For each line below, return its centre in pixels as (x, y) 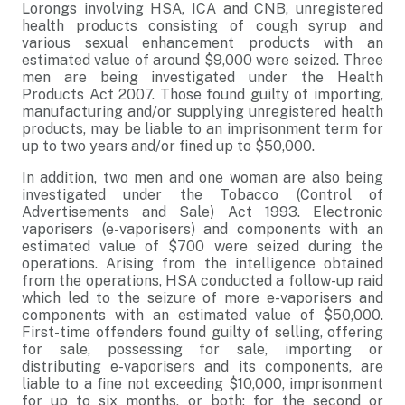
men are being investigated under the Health (202, 77)
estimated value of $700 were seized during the (202, 246)
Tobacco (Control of (302, 195)
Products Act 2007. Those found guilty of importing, (202, 94)
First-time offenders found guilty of (148, 332)
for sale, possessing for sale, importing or (202, 349)
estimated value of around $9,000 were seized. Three (202, 60)
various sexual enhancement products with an (202, 43)
